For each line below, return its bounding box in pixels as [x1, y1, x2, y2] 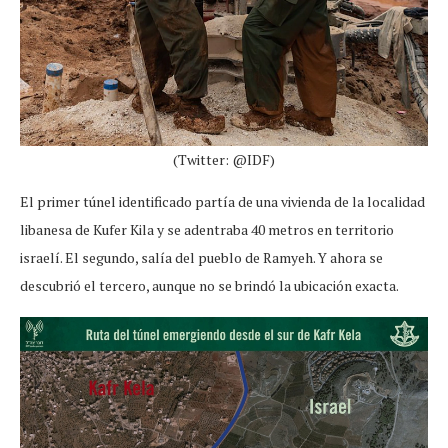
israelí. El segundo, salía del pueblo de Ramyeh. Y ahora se [20, 247, 383, 267]
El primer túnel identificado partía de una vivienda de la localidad [20, 191, 425, 211]
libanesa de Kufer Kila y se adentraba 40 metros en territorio [20, 219, 394, 239]
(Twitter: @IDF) [173, 149, 275, 169]
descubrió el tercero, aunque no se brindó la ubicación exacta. [20, 275, 399, 295]
